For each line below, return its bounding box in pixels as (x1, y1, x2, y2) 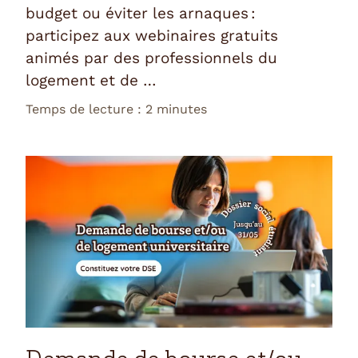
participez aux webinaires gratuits (26, 26, 278, 45)
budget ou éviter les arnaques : (26, 3, 256, 22)
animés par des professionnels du (26, 48, 277, 67)
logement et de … (26, 70, 157, 89)
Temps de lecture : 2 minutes (26, 101, 207, 117)
